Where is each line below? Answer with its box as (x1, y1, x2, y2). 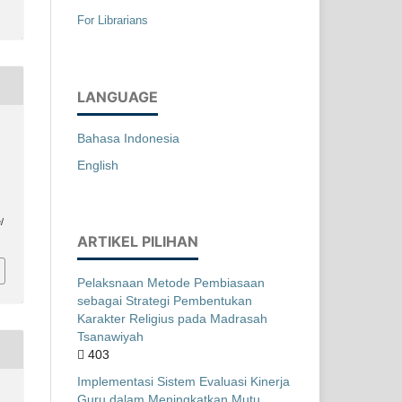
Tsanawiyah (77, 328, 144, 344)
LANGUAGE (77, 87, 158, 106)
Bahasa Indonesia (77, 130, 179, 145)
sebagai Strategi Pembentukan (77, 293, 252, 308)
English (77, 157, 118, 172)
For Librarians (77, 13, 148, 27)
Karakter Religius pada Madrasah (77, 310, 267, 326)
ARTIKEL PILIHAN (77, 232, 198, 250)
